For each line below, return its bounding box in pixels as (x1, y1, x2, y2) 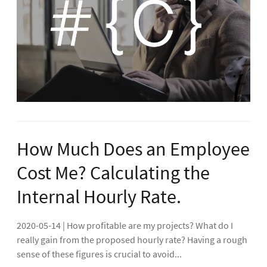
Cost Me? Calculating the (17, 160, 210, 185)
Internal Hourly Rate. (17, 184, 181, 209)
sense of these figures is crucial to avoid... (17, 247, 182, 260)
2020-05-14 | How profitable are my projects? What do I (17, 219, 233, 231)
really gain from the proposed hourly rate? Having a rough (17, 233, 247, 246)
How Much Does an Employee (17, 136, 250, 161)
